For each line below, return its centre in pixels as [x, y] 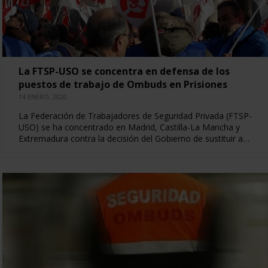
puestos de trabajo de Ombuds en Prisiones [123, 84]
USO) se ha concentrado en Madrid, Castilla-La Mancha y [129, 127]
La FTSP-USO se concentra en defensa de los [124, 71]
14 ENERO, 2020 [42, 96]
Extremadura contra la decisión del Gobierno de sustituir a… [134, 138]
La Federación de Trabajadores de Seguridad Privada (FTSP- [135, 115]
